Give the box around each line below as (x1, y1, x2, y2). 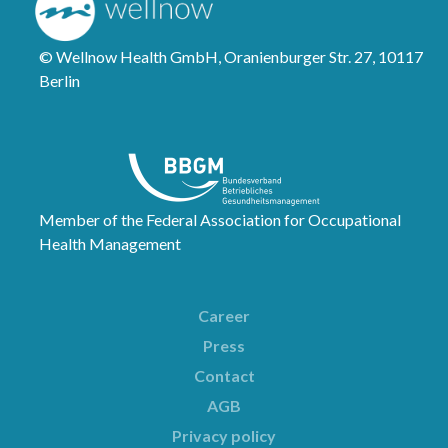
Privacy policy (172, 426, 276, 446)
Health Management (39, 234, 181, 254)
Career (198, 306, 250, 326)
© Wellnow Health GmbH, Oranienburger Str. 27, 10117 (39, 47, 423, 67)
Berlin (39, 71, 80, 91)
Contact (193, 366, 255, 386)
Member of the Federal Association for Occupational (39, 210, 401, 230)
